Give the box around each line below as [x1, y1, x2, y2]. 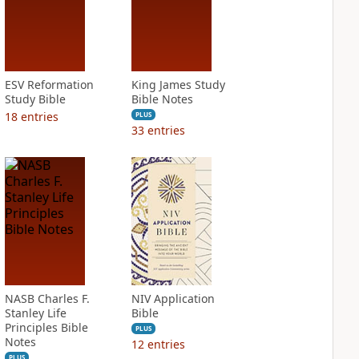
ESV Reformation [4, 77, 94, 92]
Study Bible [4, 91, 66, 107]
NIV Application [131, 291, 215, 306]
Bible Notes [131, 91, 193, 107]
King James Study [131, 77, 225, 92]
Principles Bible [4, 320, 88, 335]
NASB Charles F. [4, 291, 90, 306]
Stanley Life [4, 305, 67, 321]
